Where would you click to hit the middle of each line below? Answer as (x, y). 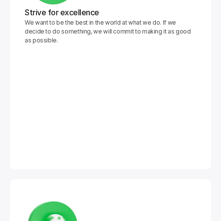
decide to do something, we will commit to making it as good (108, 31)
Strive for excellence (62, 12)
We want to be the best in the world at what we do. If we (100, 22)
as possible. (41, 40)
